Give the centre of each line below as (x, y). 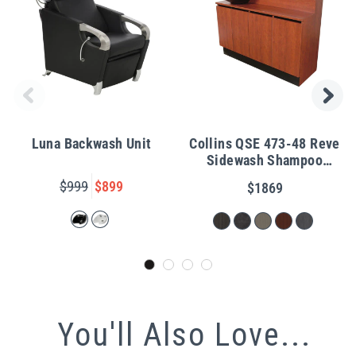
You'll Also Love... (184, 335)
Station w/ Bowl (265, 177)
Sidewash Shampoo (265, 160)
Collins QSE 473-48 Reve (265, 143)
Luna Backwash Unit (91, 143)
